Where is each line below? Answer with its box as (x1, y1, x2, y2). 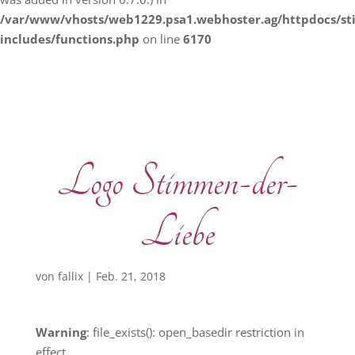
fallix (57, 269, 83, 284)
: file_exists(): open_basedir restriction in (86, 324, 304, 340)
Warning (35, 324, 86, 340)
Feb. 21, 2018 (95, 269, 166, 284)
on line (139, 31, 183, 47)
